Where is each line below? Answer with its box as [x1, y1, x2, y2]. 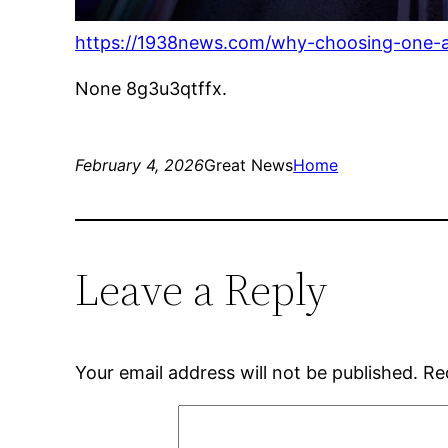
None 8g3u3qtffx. [75, 78, 228, 100]
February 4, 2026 [75, 155, 205, 176]
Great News [204, 155, 294, 176]
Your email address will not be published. [75, 362, 419, 384]
